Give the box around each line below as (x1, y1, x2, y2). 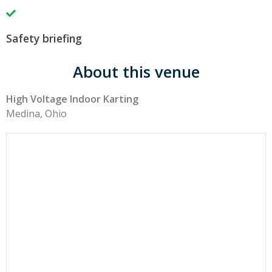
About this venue (72, 61, 200, 83)
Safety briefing (6, 30, 82, 46)
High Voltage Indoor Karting (6, 92, 138, 106)
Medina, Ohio (6, 106, 67, 120)
